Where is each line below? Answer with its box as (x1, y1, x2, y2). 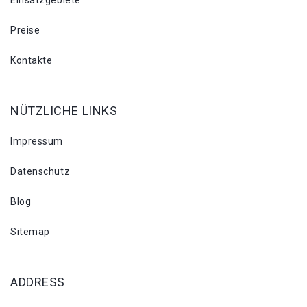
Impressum (10, 136, 64, 147)
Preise (10, 25, 40, 36)
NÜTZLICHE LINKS (10, 103, 118, 118)
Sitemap (10, 226, 50, 237)
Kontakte (10, 55, 53, 66)
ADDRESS (10, 275, 65, 289)
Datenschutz (10, 166, 71, 177)
